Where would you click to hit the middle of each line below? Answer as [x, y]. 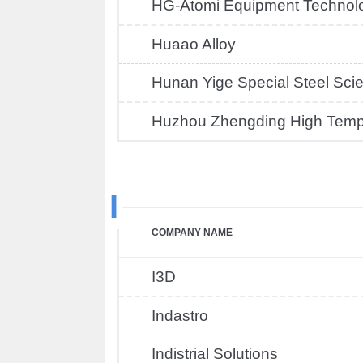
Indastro [180, 316]
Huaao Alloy [194, 44]
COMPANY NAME [192, 233]
